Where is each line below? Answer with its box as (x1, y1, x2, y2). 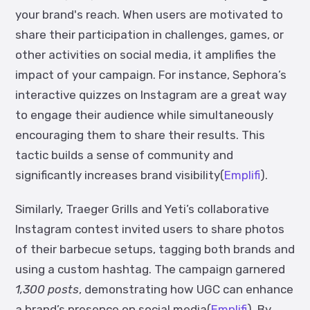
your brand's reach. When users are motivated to (15, 8, 283, 21)
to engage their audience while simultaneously (15, 108, 273, 122)
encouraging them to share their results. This (15, 128, 265, 142)
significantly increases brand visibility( (15, 168, 224, 182)
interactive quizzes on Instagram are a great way (15, 88, 286, 102)
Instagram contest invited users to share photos (15, 222, 284, 236)
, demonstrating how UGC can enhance (79, 282, 293, 296)
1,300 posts (15, 282, 79, 296)
